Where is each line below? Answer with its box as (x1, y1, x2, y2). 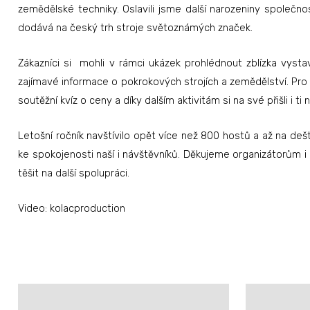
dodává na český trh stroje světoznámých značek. (18, 21, 253, 34)
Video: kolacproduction (18, 202, 125, 215)
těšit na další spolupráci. (18, 167, 129, 179)
